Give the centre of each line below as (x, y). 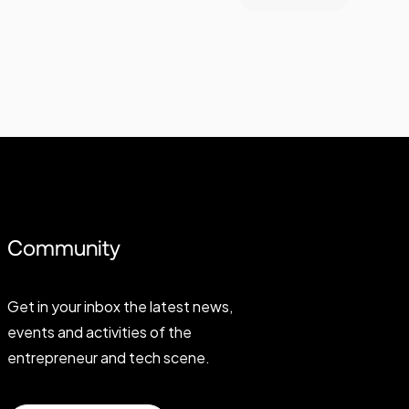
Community (64, 247)
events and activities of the (100, 331)
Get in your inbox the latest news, (120, 306)
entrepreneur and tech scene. (109, 357)
